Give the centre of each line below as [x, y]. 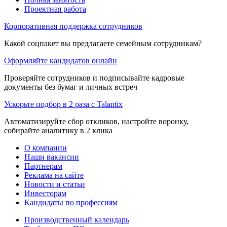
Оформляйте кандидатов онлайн [61, 60]
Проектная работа [55, 9]
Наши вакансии [52, 157]
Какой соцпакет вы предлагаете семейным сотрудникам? [103, 43]
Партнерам [43, 166]
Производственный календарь [77, 219]
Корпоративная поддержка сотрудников [73, 26]
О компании [46, 147]
